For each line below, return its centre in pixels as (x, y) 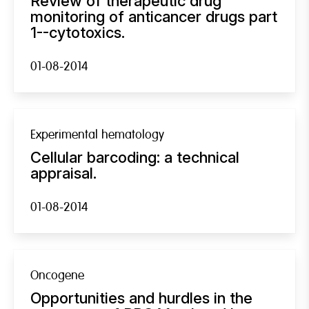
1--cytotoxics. (78, 32)
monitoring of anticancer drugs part (154, 16)
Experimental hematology (97, 134)
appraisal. (63, 173)
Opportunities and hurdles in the (141, 298)
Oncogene (57, 275)
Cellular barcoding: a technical (135, 157)
